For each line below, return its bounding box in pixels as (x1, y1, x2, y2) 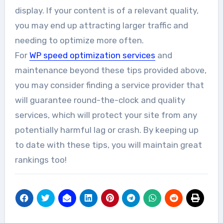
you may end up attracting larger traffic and (14, 20, 188, 31)
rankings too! (14, 155, 67, 165)
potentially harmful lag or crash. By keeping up (14, 125, 199, 135)
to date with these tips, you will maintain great (14, 140, 202, 150)
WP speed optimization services (29, 50, 155, 61)
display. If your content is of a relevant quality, (14, 5, 199, 16)
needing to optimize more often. (14, 35, 144, 46)
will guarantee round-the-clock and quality (14, 95, 185, 106)
